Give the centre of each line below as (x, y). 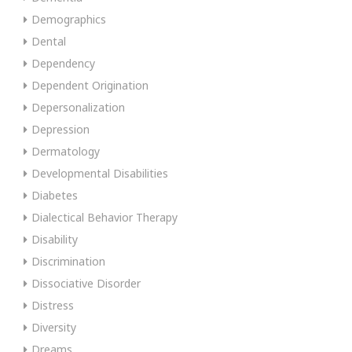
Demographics (69, 19)
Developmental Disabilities (100, 173)
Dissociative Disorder (86, 283)
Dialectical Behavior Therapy (104, 217)
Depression (60, 129)
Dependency (63, 63)
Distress (53, 305)
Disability (55, 239)
